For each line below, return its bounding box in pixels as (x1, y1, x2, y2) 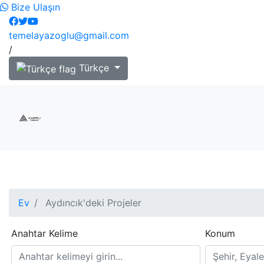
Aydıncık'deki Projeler (42, 196, 141, 209)
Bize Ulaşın (8, 1, 60, 13)
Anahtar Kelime (11, 227, 78, 239)
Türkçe (76, 62, 112, 74)
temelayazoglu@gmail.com (9, 29, 129, 41)
